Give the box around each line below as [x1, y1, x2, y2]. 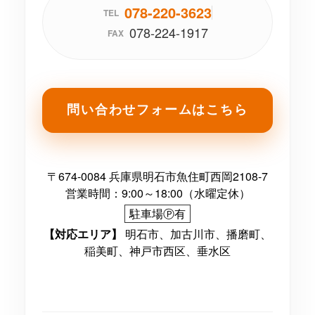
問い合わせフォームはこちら [67, 100, 248, 119]
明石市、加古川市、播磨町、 [122, 226, 271, 243]
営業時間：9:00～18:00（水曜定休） [65, 185, 250, 202]
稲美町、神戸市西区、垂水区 [84, 243, 231, 259]
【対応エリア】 [44, 226, 122, 243]
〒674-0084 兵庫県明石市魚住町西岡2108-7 [47, 168, 268, 185]
